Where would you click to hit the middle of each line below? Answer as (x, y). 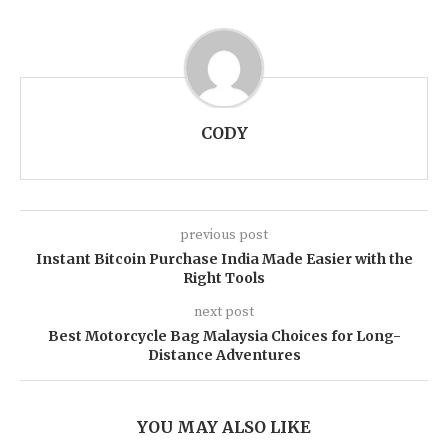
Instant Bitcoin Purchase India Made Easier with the (224, 259)
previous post (224, 235)
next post (224, 312)
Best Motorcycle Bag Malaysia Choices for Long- (224, 336)
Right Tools (224, 278)
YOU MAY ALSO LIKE (224, 427)
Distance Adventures (224, 355)
